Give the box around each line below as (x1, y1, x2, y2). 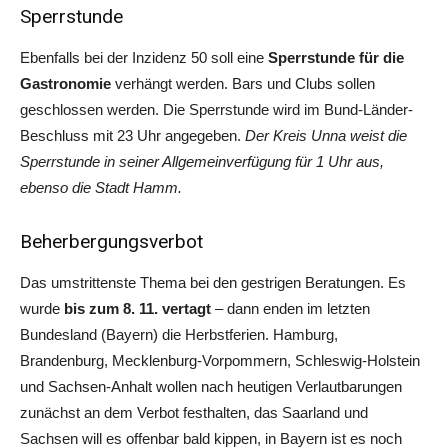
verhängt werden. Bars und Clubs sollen (111, 75, 375, 93)
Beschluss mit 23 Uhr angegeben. (20, 127, 241, 145)
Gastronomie (20, 75, 111, 93)
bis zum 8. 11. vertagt (64, 300, 211, 318)
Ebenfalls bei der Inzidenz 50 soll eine (20, 49, 268, 67)
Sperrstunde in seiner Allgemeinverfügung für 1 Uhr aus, (20, 153, 384, 171)
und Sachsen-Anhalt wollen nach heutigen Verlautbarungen (20, 378, 402, 396)
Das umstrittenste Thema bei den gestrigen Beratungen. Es (20, 274, 406, 292)
